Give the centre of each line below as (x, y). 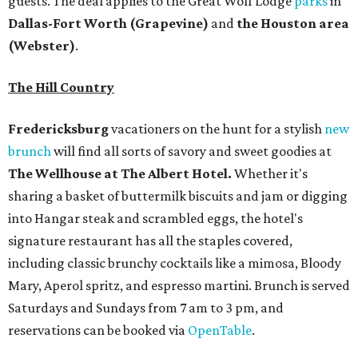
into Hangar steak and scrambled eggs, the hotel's (155, 218)
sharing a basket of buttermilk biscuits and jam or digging (178, 195)
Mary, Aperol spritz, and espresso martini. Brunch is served (179, 285)
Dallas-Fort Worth (68, 23)
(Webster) (42, 45)
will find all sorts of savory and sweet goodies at (191, 151)
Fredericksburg (58, 128)
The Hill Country (61, 87)
